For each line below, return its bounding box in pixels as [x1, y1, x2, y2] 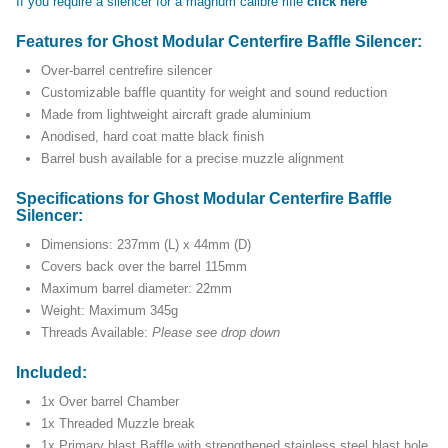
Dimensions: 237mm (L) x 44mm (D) [41, 237, 251, 253]
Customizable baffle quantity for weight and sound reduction [41, 85, 387, 101]
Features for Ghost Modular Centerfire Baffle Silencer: [16, 33, 422, 51]
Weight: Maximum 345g [41, 303, 178, 319]
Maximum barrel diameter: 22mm [41, 281, 232, 297]
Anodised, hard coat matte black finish [41, 129, 264, 145]
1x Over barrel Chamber [41, 394, 179, 410]
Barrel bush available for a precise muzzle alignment [41, 151, 344, 167]
